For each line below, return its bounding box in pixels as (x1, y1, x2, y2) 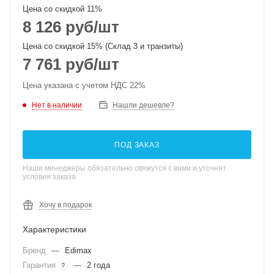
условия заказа (23, 172, 76, 181)
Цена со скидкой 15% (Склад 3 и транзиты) (23, 42, 183, 51)
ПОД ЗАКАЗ (114, 141, 160, 149)
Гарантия (23, 261, 58, 270)
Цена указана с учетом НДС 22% (23, 81, 146, 90)
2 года (87, 261, 110, 270)
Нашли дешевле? (113, 101, 174, 109)
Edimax (65, 246, 92, 255)
